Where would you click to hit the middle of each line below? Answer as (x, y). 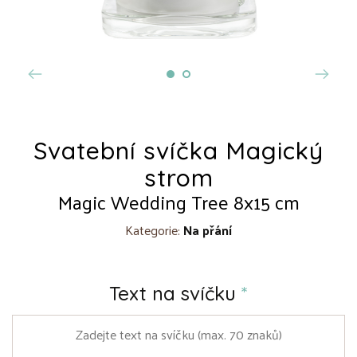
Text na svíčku (175, 293)
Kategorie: (154, 229)
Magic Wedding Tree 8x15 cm (178, 201)
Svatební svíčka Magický (178, 150)
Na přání (208, 229)
